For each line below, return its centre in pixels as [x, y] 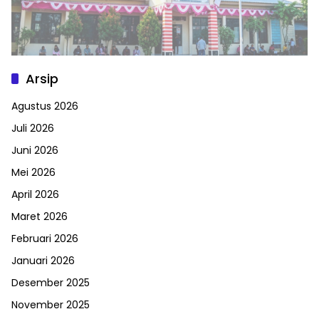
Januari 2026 [43, 261]
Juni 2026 [35, 151]
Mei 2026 [33, 173]
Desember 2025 [51, 283]
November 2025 [51, 305]
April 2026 [35, 195]
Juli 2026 [33, 129]
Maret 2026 [40, 217]
